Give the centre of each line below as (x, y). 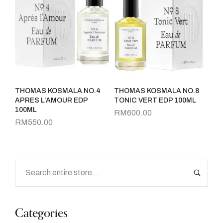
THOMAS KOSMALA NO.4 (58, 91)
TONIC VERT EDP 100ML (155, 100)
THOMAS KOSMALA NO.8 (157, 91)
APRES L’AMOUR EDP (51, 100)
